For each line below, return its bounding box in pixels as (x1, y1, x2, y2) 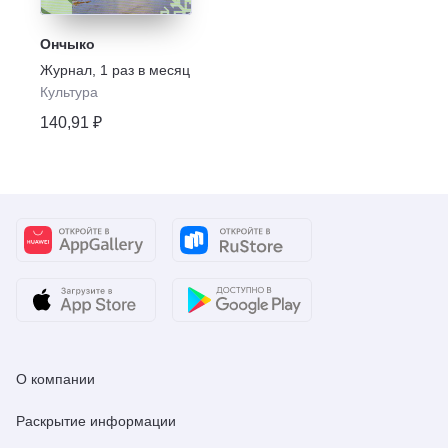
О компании (16, 370, 95, 387)
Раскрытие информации (16, 412, 176, 429)
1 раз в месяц (100, 62, 190, 78)
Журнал (40, 62, 92, 78)
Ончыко (40, 36, 95, 52)
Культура (40, 84, 98, 100)
